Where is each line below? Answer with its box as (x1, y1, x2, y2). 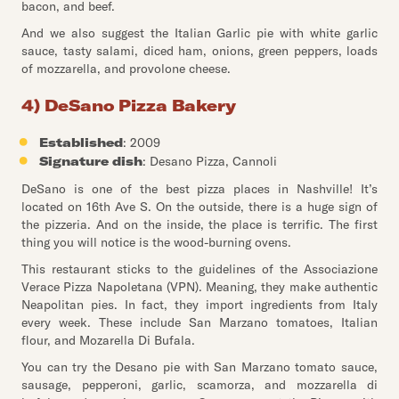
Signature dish (39, 153, 142, 169)
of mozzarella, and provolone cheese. (21, 61, 231, 77)
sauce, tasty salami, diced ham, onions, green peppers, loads (21, 43, 378, 59)
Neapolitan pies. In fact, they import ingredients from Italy (21, 297, 378, 313)
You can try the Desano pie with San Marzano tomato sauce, (21, 359, 378, 375)
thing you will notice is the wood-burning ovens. (21, 234, 291, 250)
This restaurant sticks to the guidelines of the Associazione (21, 261, 378, 277)
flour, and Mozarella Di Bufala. (21, 332, 195, 348)
